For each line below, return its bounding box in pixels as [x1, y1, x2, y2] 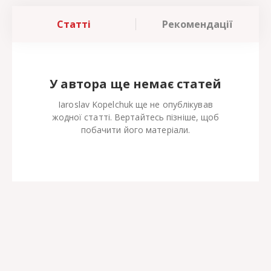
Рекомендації [162, 18, 233, 31]
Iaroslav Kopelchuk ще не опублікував [58, 99, 213, 111]
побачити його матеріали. [80, 124, 191, 136]
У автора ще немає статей [50, 76, 221, 93]
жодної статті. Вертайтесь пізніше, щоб [51, 111, 220, 123]
